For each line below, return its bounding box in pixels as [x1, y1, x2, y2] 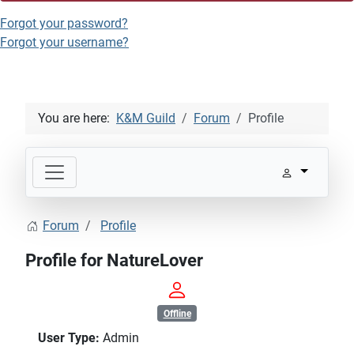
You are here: [38, 111, 116, 126]
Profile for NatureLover [25, 250, 203, 270]
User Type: [38, 330, 100, 345]
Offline [163, 307, 191, 319]
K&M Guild [116, 111, 175, 126]
